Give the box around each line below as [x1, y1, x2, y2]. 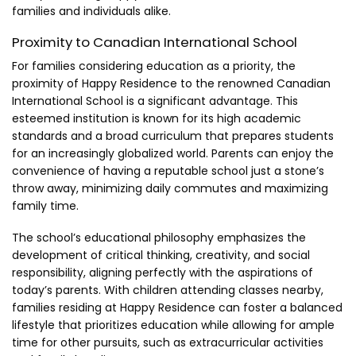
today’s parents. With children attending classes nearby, [12, 282, 323, 299]
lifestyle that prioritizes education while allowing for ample [12, 317, 335, 334]
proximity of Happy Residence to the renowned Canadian [12, 75, 331, 92]
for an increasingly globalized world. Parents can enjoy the [12, 145, 334, 162]
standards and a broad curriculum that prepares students [12, 128, 334, 145]
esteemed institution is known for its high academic [12, 110, 301, 127]
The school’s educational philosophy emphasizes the [12, 230, 306, 246]
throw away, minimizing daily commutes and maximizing [12, 180, 328, 197]
